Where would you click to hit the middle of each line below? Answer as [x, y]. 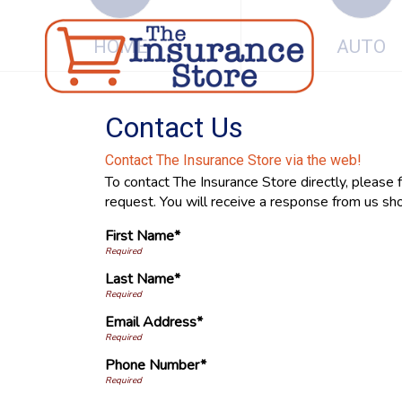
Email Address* [154, 323]
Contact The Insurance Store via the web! [233, 160]
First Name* [143, 236]
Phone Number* [156, 366]
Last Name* [143, 279]
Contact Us [174, 127]
